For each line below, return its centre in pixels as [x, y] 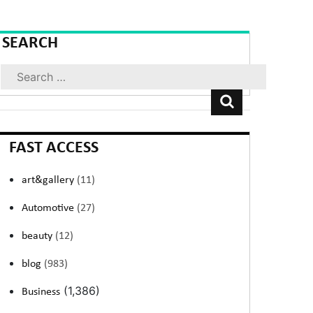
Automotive [50, 208]
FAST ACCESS [54, 148]
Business [41, 292]
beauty [39, 236]
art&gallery [50, 180]
